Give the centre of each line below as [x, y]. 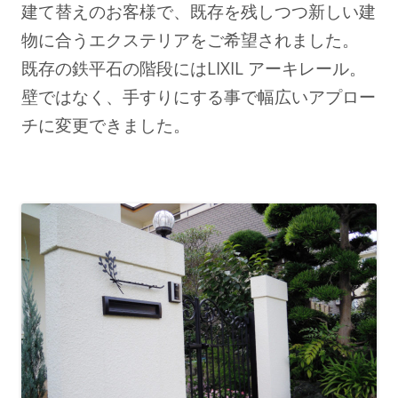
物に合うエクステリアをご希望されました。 [190, 39]
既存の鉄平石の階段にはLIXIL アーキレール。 [194, 68]
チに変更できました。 [106, 124]
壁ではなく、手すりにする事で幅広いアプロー [199, 96]
